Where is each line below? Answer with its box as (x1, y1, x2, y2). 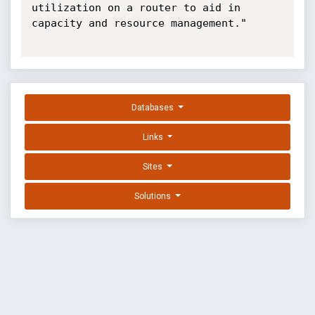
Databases (131, 103, 176, 113)
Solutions (134, 191, 174, 202)
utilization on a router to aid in (31, 1, 240, 14)
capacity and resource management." (31, 17, 247, 30)
